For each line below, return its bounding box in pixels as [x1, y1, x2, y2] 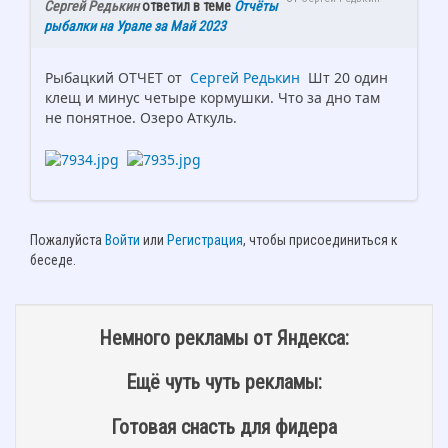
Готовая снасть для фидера [111, 414, 337, 439]
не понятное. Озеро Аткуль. [45, 108, 237, 128]
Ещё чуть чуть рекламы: [126, 370, 322, 395]
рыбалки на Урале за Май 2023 [44, 18, 226, 35]
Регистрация [167, 231, 243, 248]
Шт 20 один [300, 68, 388, 88]
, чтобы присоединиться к [243, 231, 398, 248]
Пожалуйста [30, 231, 105, 248]
